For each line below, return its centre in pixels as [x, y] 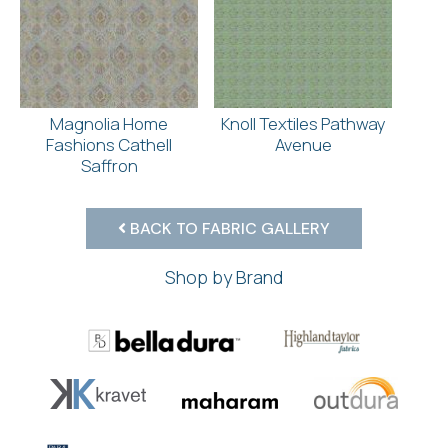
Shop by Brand [224, 276]
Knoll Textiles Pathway [303, 123]
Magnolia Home [109, 123]
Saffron [109, 165]
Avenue [303, 144]
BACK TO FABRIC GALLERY [228, 228]
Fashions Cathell [109, 144]
